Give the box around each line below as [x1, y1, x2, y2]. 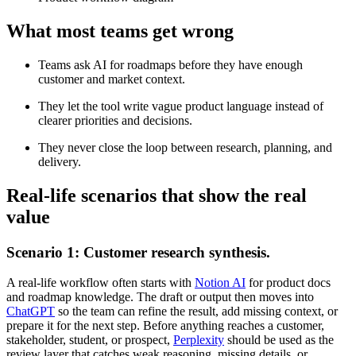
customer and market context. [38, 72, 185, 86]
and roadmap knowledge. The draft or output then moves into [6, 290, 314, 304]
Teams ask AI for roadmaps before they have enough [38, 57, 303, 72]
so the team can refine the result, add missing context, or [55, 304, 338, 319]
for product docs [246, 276, 331, 290]
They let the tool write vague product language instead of [38, 99, 323, 113]
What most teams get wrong [6, 20, 234, 41]
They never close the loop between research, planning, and [38, 140, 332, 154]
